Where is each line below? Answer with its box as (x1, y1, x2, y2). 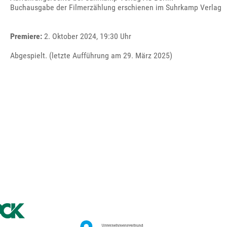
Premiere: (10, 31, 43, 41)
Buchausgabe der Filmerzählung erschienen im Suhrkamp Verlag (10, 3, 222, 12)
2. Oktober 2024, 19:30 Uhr (42, 31, 132, 41)
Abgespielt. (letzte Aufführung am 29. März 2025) (10, 51, 173, 60)
